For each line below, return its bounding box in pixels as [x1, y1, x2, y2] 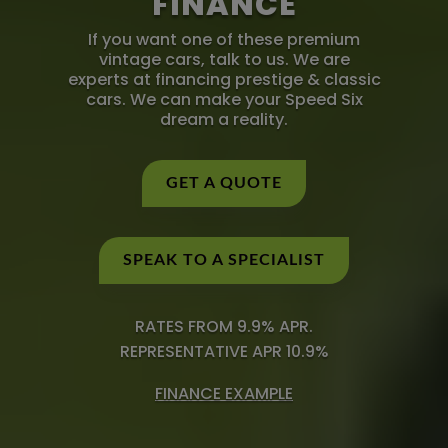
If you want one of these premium [88, 28, 360, 52]
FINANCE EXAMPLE [155, 381, 293, 405]
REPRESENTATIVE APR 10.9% [119, 340, 329, 364]
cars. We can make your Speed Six [85, 88, 363, 112]
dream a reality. [160, 108, 288, 132]
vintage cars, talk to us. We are [98, 48, 350, 72]
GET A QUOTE [166, 175, 282, 192]
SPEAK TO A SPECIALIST [123, 252, 325, 269]
